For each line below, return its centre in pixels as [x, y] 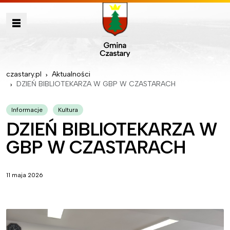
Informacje [27, 110]
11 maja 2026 [25, 175]
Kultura [68, 110]
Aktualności [71, 74]
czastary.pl [24, 74]
